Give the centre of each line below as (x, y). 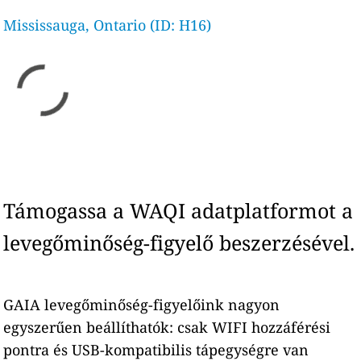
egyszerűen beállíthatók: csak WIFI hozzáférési (167, 327)
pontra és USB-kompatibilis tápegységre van (156, 350)
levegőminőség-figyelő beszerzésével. (179, 243)
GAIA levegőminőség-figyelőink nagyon (142, 305)
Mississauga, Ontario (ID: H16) (108, 25)
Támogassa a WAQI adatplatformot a (178, 210)
